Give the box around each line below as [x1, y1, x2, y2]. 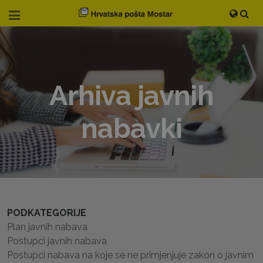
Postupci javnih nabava [7, 235, 107, 247]
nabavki [81, 112, 182, 144]
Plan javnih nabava [7, 221, 87, 232]
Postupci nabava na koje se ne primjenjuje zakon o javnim [7, 249, 254, 261]
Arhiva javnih [49, 79, 214, 112]
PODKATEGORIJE [7, 207, 86, 218]
